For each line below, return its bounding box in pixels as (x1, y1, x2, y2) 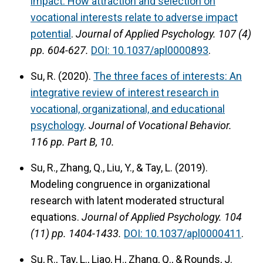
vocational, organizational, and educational (31, 102, 225, 115)
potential (31, 27, 71, 40)
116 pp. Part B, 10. (31, 135, 114, 148)
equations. (31, 210, 79, 223)
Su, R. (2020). (31, 69, 93, 82)
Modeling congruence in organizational (31, 177, 210, 190)
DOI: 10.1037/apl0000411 (124, 227, 241, 240)
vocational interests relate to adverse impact (31, 11, 238, 23)
